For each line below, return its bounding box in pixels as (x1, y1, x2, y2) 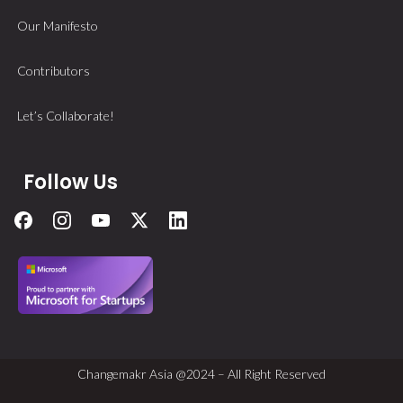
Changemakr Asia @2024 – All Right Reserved (77, 366, 326, 382)
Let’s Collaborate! (17, 107, 114, 123)
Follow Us (23, 167, 118, 196)
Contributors (17, 62, 90, 78)
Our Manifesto (17, 17, 98, 33)
